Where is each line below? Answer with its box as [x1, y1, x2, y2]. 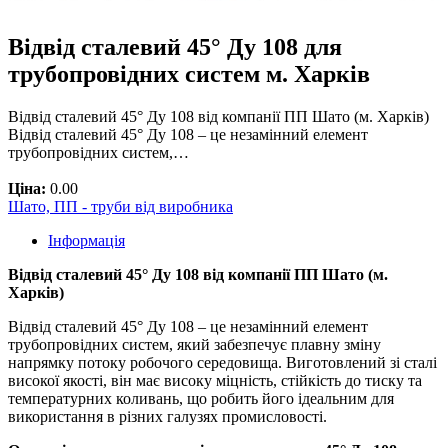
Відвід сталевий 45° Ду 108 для [8, 34, 342, 61]
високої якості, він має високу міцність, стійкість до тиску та [8, 372, 422, 390]
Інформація [48, 232, 125, 250]
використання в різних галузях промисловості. [8, 408, 327, 426]
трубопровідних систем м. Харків [8, 61, 370, 88]
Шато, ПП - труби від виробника [8, 198, 233, 216]
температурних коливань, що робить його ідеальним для [8, 390, 394, 408]
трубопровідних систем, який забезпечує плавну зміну [8, 336, 381, 354]
